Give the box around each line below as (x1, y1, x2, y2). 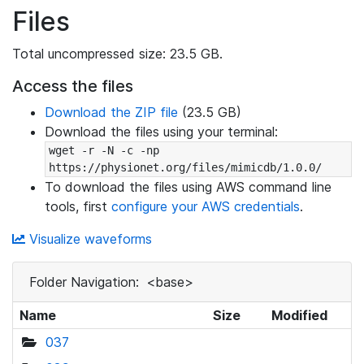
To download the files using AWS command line (45, 179, 331, 195)
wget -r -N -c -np (48, 144, 159, 157)
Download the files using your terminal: (45, 123, 278, 140)
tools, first (45, 198, 111, 214)
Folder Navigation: (29, 274, 143, 290)
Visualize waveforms (25, 231, 152, 247)
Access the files (12, 76, 133, 96)
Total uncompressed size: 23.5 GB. (12, 45, 223, 62)
